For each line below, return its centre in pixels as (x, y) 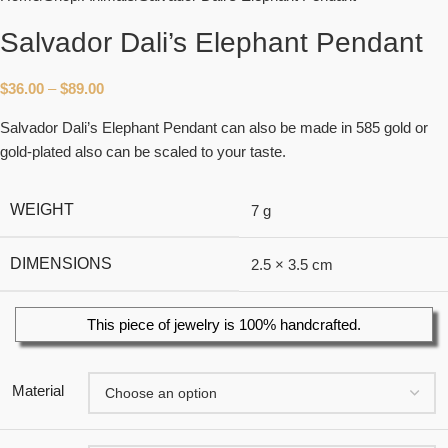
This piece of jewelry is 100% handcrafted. (224, 324)
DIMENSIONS (61, 264)
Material (38, 391)
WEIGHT (42, 210)
